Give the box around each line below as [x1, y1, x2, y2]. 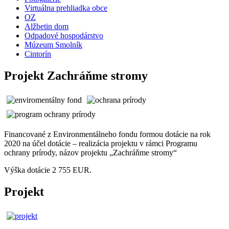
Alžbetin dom [25, 22, 68, 31]
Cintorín [25, 50, 51, 59]
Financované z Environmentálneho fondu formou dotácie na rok [4, 129, 211, 139]
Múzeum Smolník [25, 40, 82, 50]
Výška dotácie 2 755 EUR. [4, 165, 91, 174]
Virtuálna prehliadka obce [25, 4, 107, 13]
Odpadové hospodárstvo [25, 31, 103, 40]
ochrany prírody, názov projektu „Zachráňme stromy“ [4, 148, 177, 157]
